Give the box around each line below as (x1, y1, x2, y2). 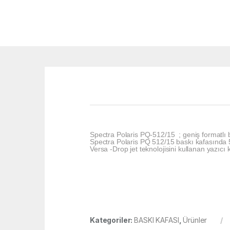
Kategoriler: (90, 216, 135, 225)
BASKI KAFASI (134, 216, 179, 225)
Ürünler (183, 216, 207, 225)
